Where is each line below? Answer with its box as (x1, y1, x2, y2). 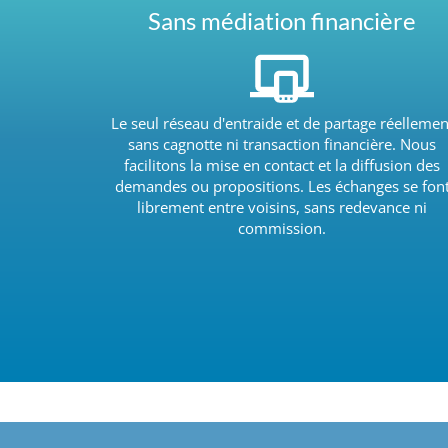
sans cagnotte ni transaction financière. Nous (128, 133, 436, 154)
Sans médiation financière (148, 5, 416, 35)
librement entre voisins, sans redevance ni (137, 196, 427, 217)
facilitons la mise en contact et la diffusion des (124, 154, 440, 175)
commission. (238, 217, 326, 238)
